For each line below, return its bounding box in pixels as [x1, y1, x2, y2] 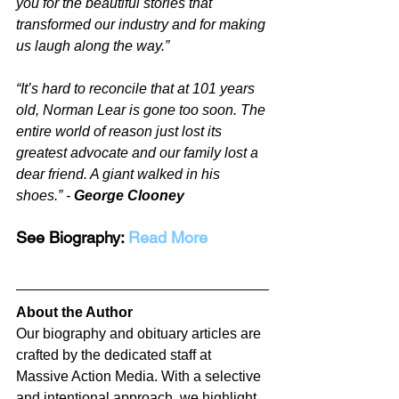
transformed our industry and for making [16, 17, 269, 33]
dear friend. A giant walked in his [16, 167, 224, 183]
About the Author [16, 305, 133, 321]
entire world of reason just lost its [16, 124, 225, 140]
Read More [128, 228, 208, 248]
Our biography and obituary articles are [16, 326, 265, 342]
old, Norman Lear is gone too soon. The [16, 102, 269, 118]
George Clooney [74, 188, 184, 204]
